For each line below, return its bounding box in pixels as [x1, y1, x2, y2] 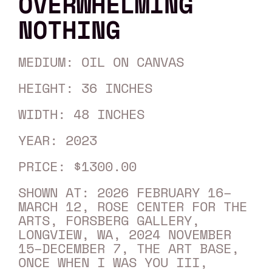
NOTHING [18, 11, 120, 47]
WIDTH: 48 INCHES [18, 104, 144, 123]
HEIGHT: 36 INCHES [18, 78, 152, 97]
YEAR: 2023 [18, 130, 97, 149]
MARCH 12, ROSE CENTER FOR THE [18, 196, 247, 216]
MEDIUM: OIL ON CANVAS [18, 52, 184, 71]
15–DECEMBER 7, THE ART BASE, [18, 238, 239, 257]
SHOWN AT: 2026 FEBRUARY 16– [18, 182, 231, 202]
